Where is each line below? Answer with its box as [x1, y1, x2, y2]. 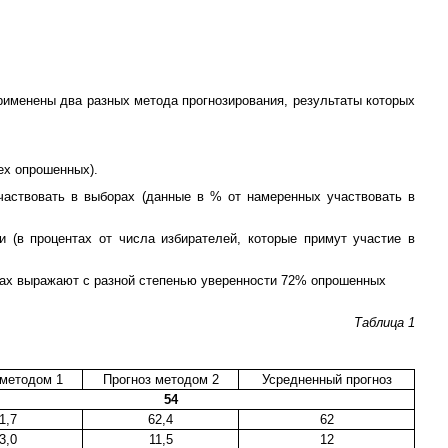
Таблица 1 [354, 314, 415, 330]
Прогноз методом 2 [102, 371, 219, 387]
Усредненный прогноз [261, 371, 392, 387]
